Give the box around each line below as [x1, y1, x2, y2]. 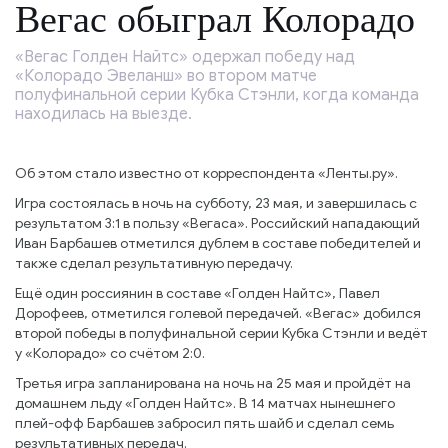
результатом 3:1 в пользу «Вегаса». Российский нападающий [15, 215, 420, 232]
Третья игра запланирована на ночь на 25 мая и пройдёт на [15, 375, 411, 392]
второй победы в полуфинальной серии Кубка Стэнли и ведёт [15, 325, 428, 342]
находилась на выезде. [15, 104, 192, 124]
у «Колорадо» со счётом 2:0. [15, 345, 205, 362]
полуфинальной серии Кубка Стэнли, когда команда [15, 85, 419, 105]
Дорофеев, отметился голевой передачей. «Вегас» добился [15, 305, 421, 322]
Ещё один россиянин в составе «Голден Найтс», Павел [15, 285, 380, 302]
